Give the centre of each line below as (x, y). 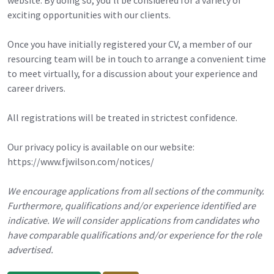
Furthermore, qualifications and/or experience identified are (131, 205)
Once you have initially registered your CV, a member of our (130, 44)
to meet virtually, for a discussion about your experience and (132, 73)
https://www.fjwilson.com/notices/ (81, 161)
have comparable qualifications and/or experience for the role (135, 235)
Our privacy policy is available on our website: (101, 146)
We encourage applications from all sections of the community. (136, 191)
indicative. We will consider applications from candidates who (133, 220)
